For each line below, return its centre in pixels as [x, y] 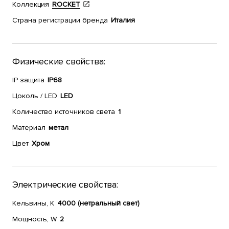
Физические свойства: [59, 61]
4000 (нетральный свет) [98, 203]
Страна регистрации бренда [60, 20]
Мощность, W [35, 219]
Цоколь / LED [35, 96]
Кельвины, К [33, 203]
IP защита [28, 80]
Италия [123, 20]
